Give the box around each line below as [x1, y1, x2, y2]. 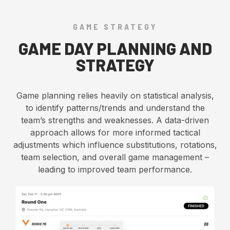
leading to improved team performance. [38, 164, 192, 175]
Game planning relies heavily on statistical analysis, [16, 90, 214, 101]
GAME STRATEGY [72, 22, 158, 32]
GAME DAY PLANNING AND [18, 39, 212, 59]
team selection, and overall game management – [21, 152, 209, 163]
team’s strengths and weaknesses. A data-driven [21, 115, 209, 126]
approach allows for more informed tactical [30, 127, 200, 138]
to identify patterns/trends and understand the [25, 103, 205, 113]
